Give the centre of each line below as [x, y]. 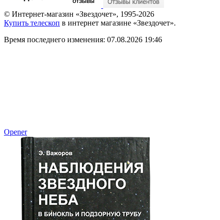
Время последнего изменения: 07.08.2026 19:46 [83, 39]
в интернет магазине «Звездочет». [118, 23]
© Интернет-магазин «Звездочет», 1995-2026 [79, 14]
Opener [15, 132]
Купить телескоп [32, 23]
